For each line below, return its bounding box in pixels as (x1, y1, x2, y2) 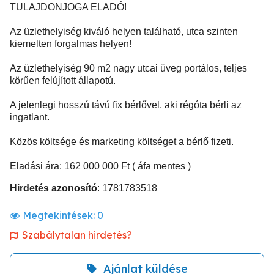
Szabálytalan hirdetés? (22, 229, 132, 241)
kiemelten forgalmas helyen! (10, 39, 131, 49)
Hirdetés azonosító (10, 183, 97, 193)
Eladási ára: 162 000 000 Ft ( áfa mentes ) (10, 161, 191, 171)
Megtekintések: (23, 209, 97, 221)
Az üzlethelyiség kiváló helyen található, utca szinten (10, 26, 238, 37)
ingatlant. (10, 112, 50, 122)
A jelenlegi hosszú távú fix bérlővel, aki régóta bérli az (10, 100, 242, 110)
